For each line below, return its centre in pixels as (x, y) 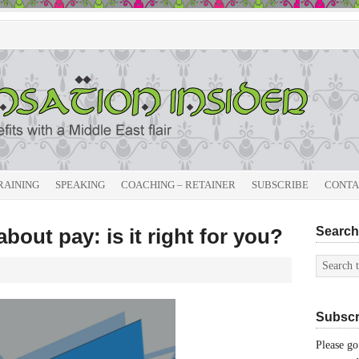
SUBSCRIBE (280, 185)
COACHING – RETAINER (178, 185)
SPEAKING (80, 185)
